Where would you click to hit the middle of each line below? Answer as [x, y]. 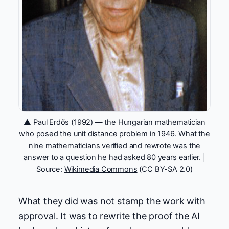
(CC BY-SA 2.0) [165, 169]
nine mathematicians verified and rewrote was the [114, 146]
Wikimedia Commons [101, 169]
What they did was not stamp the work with [112, 201]
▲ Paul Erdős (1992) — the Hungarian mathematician [114, 122]
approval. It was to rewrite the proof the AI [109, 216]
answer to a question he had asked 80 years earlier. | [114, 158]
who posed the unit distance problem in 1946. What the [114, 134]
